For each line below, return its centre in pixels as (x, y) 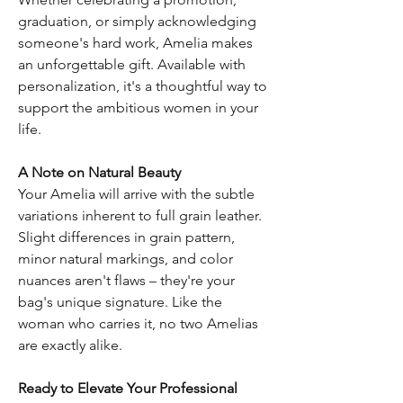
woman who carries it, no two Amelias (138, 324)
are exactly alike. (70, 345)
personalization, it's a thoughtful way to (143, 86)
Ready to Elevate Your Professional (128, 389)
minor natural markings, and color (125, 259)
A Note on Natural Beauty (99, 173)
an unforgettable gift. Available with (132, 65)
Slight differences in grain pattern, (126, 237)
